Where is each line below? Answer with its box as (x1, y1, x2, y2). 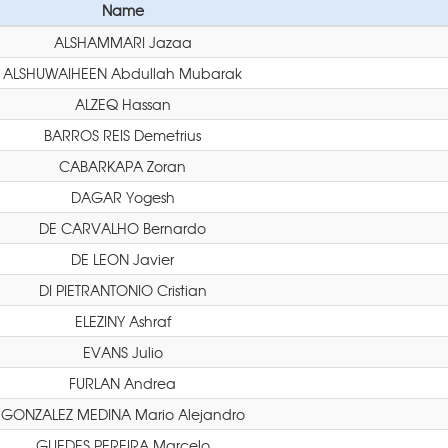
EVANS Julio (82, 342, 163, 362)
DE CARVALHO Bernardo (39, 218, 206, 238)
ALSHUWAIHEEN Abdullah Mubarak (3, 63, 242, 83)
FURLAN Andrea (69, 373, 176, 393)
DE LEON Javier (71, 249, 174, 269)
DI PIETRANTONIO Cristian (38, 280, 207, 300)
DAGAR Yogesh (70, 187, 175, 207)
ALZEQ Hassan (74, 94, 171, 114)
